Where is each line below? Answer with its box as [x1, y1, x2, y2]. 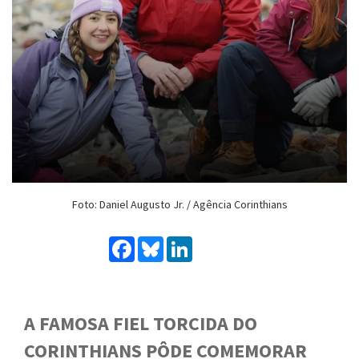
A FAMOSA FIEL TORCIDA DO [24, 310, 257, 336]
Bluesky [163, 234, 207, 251]
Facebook [135, 234, 188, 251]
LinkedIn [192, 234, 240, 251]
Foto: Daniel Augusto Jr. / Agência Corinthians [71, 196, 288, 212]
